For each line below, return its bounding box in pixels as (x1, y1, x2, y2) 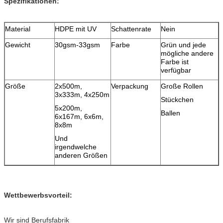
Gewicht (5, 40, 30, 49)
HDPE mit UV (55, 24, 97, 33)
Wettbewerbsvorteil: (4, 191, 72, 199)
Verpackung (111, 82, 148, 90)
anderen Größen (55, 151, 108, 159)
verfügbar (161, 66, 191, 74)
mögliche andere (161, 49, 214, 57)
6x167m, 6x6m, (55, 112, 104, 120)
